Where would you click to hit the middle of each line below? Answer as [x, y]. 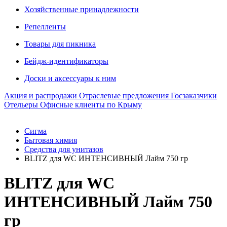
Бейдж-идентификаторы [66, 61]
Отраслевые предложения [124, 96]
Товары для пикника [60, 44]
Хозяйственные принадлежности [82, 9]
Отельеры [21, 105]
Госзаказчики [194, 96]
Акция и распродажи [41, 96]
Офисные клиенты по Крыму [91, 105]
